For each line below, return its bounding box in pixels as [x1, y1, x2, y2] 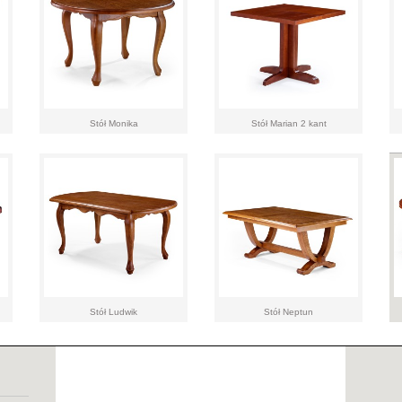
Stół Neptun [264, 307, 313, 317]
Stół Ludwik [90, 307, 137, 317]
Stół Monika [89, 118, 138, 128]
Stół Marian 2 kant [250, 118, 327, 128]
